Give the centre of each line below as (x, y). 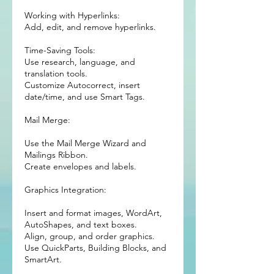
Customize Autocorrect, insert (82, 85)
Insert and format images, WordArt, (93, 213)
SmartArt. (43, 259)
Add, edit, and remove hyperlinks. (90, 27)
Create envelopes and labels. (80, 166)
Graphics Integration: (65, 190)
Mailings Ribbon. (56, 155)
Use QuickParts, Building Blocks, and (95, 248)
